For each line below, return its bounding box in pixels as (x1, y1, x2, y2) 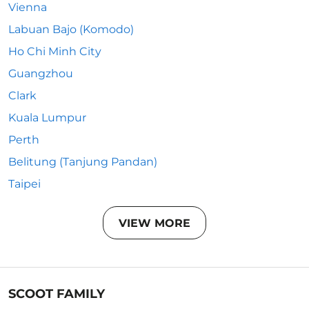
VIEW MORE (119, 216, 190, 230)
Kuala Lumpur (8, 111, 86, 124)
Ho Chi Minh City (8, 45, 101, 58)
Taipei (8, 177, 41, 190)
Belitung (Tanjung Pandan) (8, 155, 157, 168)
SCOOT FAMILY (8, 286, 105, 301)
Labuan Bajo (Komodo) (8, 23, 134, 36)
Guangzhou (8, 67, 73, 80)
